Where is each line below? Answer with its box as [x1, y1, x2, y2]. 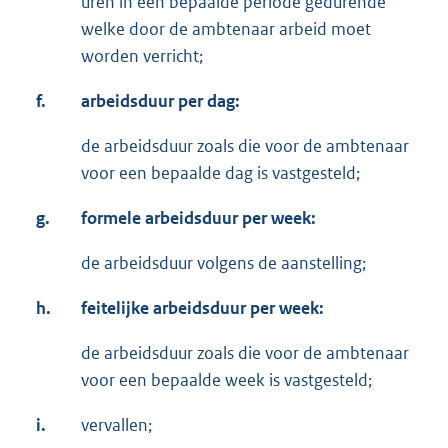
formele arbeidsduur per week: [81, 207, 316, 230]
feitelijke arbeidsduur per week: [81, 297, 324, 320]
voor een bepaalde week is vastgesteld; [81, 369, 372, 392]
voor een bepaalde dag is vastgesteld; [81, 162, 360, 185]
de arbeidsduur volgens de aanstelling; [81, 252, 366, 275]
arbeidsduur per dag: [81, 90, 240, 113]
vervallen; [81, 414, 152, 437]
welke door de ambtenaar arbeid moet [81, 18, 371, 41]
